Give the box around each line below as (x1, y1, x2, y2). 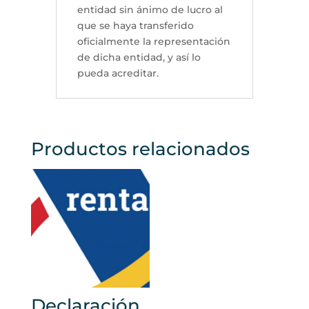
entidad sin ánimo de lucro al (77, 3, 223, 16)
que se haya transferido (77, 19, 194, 32)
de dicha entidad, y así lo (77, 50, 201, 63)
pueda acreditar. (77, 66, 159, 79)
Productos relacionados (30, 137, 250, 160)
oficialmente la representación (77, 34, 230, 48)
